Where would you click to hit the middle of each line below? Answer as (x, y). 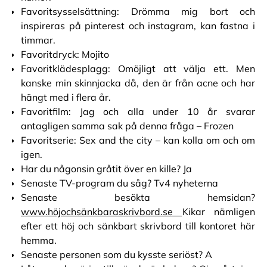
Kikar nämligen (218, 212)
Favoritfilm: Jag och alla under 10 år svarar (138, 111)
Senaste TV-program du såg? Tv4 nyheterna (119, 183)
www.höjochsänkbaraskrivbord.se (102, 212)
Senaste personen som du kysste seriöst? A (117, 254)
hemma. (39, 240)
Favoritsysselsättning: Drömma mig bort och (138, 11)
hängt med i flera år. (66, 97)
